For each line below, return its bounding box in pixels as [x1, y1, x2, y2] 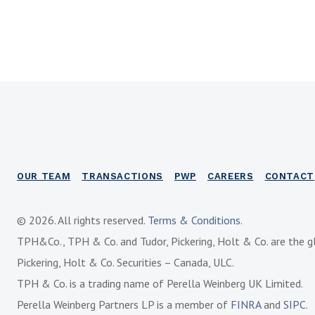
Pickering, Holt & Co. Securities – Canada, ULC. [17, 255, 234, 269]
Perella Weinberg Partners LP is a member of [17, 297, 231, 311]
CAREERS [207, 171, 254, 181]
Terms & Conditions [148, 213, 240, 227]
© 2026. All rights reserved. [17, 213, 148, 227]
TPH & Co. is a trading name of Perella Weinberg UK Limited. [17, 276, 303, 290]
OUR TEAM [17, 171, 71, 181]
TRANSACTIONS [82, 171, 164, 181]
